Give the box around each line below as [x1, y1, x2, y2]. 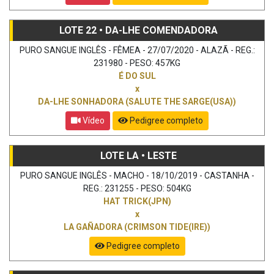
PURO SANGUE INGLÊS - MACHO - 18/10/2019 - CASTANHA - [20, 170, 254, 180]
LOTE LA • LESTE [100, 149, 177, 161]
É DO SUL [118, 70, 156, 81]
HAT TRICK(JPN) [103, 196, 171, 206]
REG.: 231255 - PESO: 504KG [83, 183, 191, 193]
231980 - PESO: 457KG [94, 57, 180, 68]
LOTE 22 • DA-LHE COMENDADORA [59, 24, 218, 36]
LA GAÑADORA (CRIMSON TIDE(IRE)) [64, 221, 210, 232]
